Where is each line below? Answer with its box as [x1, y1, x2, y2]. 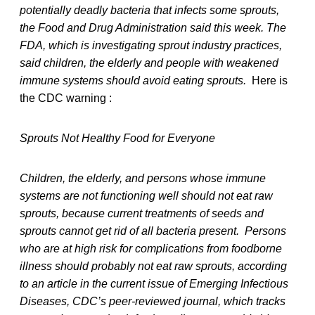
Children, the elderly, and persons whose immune [20, 172, 266, 184]
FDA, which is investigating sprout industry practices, [20, 39, 282, 51]
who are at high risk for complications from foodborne [20, 242, 282, 255]
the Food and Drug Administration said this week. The [20, 21, 286, 34]
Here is [246, 74, 288, 86]
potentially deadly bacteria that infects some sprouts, [20, 4, 279, 16]
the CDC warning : [20, 91, 112, 104]
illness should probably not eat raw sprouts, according [20, 259, 287, 272]
